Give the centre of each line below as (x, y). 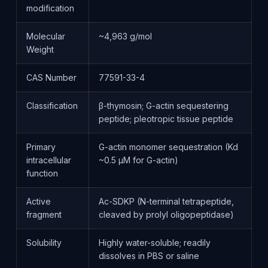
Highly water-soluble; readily (154, 243)
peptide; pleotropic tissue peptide (166, 119)
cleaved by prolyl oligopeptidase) (166, 214)
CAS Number (51, 77)
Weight (40, 49)
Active (38, 201)
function (42, 173)
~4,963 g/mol (125, 36)
